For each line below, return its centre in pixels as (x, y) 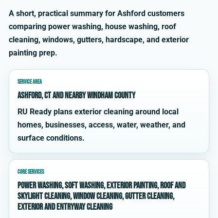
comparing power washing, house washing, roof (92, 27)
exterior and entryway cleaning (65, 207)
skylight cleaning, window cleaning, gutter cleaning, (96, 196)
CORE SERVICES (31, 172)
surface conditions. (51, 138)
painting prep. (33, 53)
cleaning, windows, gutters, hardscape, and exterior (99, 40)
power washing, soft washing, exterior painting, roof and (101, 186)
